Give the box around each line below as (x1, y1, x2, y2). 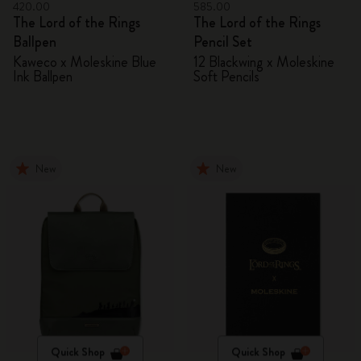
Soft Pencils (193, 66, 259, 87)
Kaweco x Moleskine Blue (13, 52, 156, 73)
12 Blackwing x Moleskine (193, 52, 334, 73)
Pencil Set (193, 31, 252, 52)
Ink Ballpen (13, 66, 73, 87)
